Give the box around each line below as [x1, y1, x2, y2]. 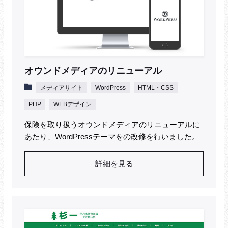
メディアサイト [40, 84, 83, 92]
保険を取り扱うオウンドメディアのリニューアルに [24, 120, 200, 129]
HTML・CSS [138, 84, 174, 92]
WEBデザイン [53, 101, 92, 108]
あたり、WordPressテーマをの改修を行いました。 [24, 132, 199, 141]
